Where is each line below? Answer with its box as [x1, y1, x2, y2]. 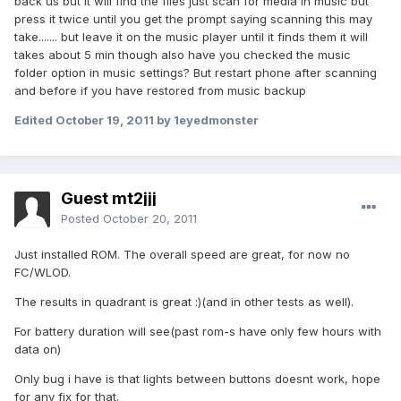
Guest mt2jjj [61, 189, 157, 209]
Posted [61, 211, 103, 226]
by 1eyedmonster [154, 113, 259, 128]
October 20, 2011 [103, 211, 197, 226]
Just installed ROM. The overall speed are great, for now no [14, 247, 350, 262]
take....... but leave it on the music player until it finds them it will [14, 30, 368, 45]
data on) [14, 342, 61, 357]
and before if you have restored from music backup [14, 83, 306, 98]
